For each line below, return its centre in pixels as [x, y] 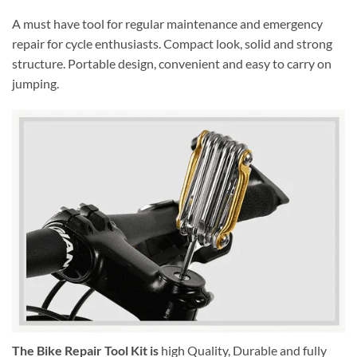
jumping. [35, 84]
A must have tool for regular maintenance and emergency [167, 24]
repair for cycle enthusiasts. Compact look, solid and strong [172, 44]
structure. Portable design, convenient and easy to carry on [172, 64]
